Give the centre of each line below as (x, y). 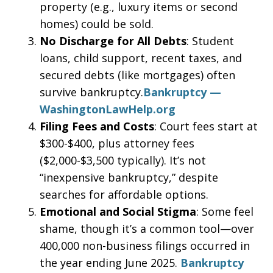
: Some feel (225, 211)
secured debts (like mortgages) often (137, 75)
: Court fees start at (206, 126)
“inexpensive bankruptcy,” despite (129, 177)
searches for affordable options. (124, 194)
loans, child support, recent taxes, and (141, 58)
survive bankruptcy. (91, 92)
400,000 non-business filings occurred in (145, 246)
